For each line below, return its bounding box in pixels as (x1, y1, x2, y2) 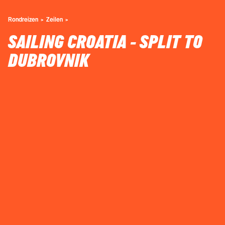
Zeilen (46, 16, 63, 23)
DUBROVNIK (8, 50, 89, 72)
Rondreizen (8, 16, 38, 23)
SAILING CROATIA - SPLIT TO (8, 31, 202, 54)
